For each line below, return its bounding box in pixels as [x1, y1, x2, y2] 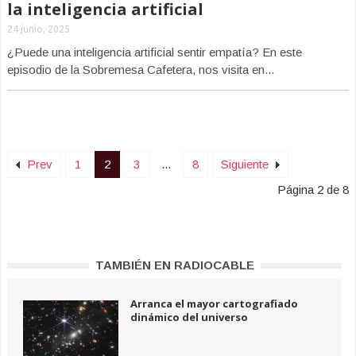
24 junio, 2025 [7, 24, 70, 34]
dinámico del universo [130, 310, 248, 324]
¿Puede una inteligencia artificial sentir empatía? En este [7, 45, 302, 59]
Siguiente [221, 157, 272, 171]
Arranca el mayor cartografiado [130, 296, 298, 311]
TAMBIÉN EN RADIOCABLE [95, 258, 254, 272]
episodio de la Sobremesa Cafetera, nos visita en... [7, 63, 274, 76]
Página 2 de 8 [277, 183, 349, 196]
